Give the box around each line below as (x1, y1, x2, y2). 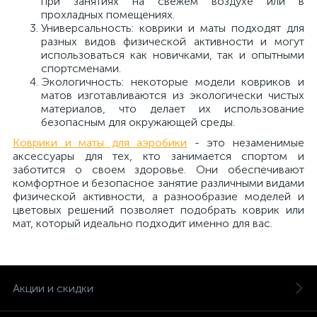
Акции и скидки (13, 282, 93, 295)
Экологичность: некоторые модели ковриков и (41, 75, 304, 88)
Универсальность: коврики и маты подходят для (41, 21, 304, 35)
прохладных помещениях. (41, 8, 175, 21)
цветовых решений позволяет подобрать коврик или (13, 203, 304, 217)
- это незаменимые (187, 136, 305, 149)
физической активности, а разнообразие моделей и (13, 190, 304, 203)
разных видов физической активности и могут (41, 35, 304, 48)
